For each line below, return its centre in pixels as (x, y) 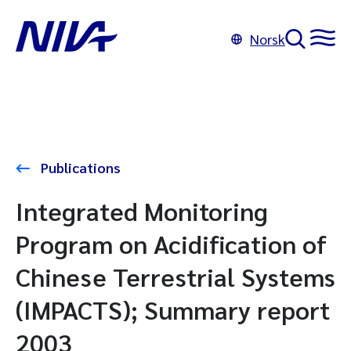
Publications (79, 167)
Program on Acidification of (171, 243)
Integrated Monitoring (142, 210)
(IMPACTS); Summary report (173, 309)
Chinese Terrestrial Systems (175, 276)
